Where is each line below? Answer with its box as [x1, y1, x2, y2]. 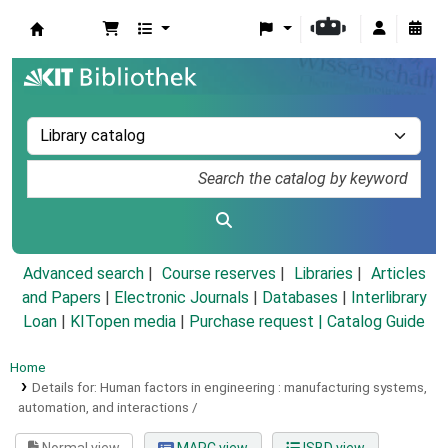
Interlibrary [350, 288, 427, 308]
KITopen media [70, 312, 176, 332]
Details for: [31, 379, 100, 396]
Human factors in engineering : [99, 379, 281, 396]
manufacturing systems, [283, 379, 427, 396]
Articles [370, 264, 426, 284]
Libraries [293, 264, 353, 284]
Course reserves [161, 264, 276, 284]
